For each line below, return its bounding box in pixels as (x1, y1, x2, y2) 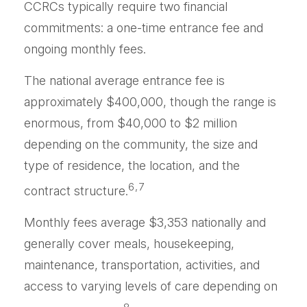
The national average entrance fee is (24, 73, 225, 88)
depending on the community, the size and (24, 137, 258, 151)
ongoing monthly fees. (24, 42, 146, 56)
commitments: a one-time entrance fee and (24, 21, 263, 35)
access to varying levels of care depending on (24, 279, 278, 293)
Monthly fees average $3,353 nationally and (24, 215, 266, 230)
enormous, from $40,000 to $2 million (24, 116, 237, 130)
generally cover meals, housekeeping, (24, 236, 234, 251)
